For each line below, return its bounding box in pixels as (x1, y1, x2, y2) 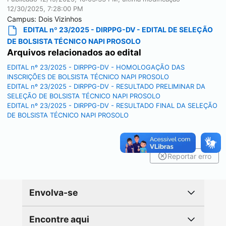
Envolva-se (29, 187, 78, 198)
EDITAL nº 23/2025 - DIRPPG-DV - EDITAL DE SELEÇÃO (23, 25, 213, 34)
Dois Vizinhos (38, 15, 82, 23)
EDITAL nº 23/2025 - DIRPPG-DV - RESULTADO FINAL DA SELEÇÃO (7, 101, 217, 109)
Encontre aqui (29, 213, 89, 224)
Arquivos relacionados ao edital (7, 47, 141, 58)
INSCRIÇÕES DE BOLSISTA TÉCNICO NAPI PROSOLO (7, 72, 169, 81)
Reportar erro (167, 151, 211, 160)
